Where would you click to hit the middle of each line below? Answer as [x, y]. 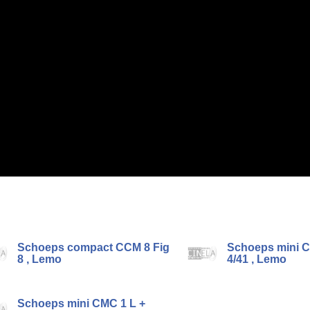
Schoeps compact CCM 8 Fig [94, 247]
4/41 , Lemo [256, 259]
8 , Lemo [40, 259]
